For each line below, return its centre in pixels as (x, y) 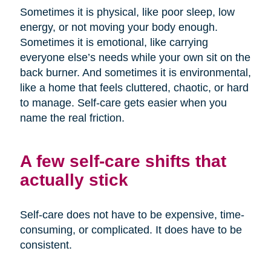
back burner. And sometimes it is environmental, (135, 73)
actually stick (74, 180)
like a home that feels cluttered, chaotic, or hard (134, 88)
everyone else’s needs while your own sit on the (135, 58)
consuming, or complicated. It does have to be (131, 230)
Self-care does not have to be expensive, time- (132, 215)
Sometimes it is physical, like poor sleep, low (127, 12)
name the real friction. (72, 118)
